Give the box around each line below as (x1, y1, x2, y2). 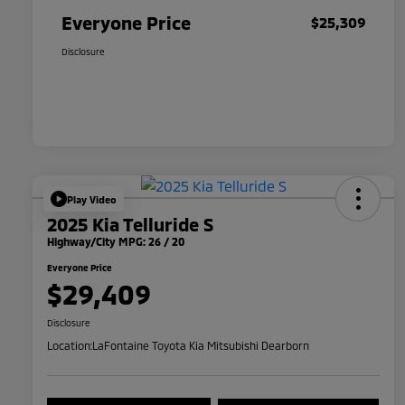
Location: (47, 339, 92, 353)
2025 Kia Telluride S (47, 213, 213, 236)
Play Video (67, 193, 117, 205)
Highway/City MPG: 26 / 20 (47, 235, 184, 249)
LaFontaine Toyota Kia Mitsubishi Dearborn (92, 339, 309, 353)
